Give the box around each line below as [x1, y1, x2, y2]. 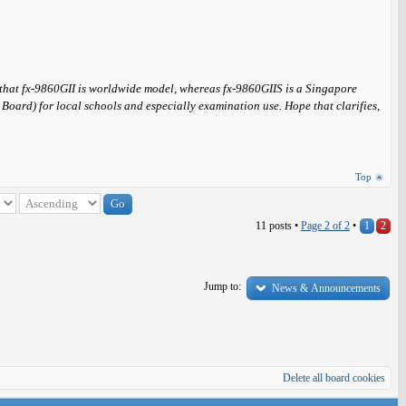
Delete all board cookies [283, 372, 385, 384]
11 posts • [256, 219, 301, 232]
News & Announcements [272, 282, 381, 295]
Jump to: [204, 280, 241, 293]
